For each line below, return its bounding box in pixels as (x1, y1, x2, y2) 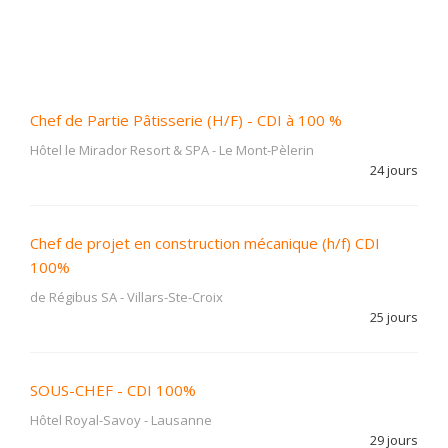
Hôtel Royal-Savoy (30, 411, 141, 429)
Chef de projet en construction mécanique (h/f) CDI (30, 233, 380, 253)
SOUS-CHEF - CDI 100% (30, 380, 196, 400)
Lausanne (151, 411, 212, 429)
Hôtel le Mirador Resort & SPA (30, 141, 209, 159)
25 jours (370, 308, 418, 326)
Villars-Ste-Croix (127, 288, 223, 306)
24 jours (370, 161, 418, 179)
